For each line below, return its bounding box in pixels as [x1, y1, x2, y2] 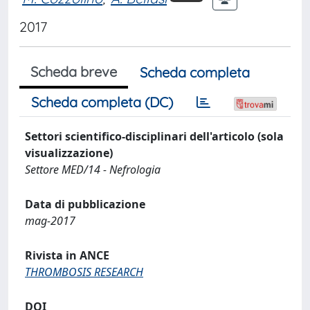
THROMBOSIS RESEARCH [25, 264, 143, 280]
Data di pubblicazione [25, 197, 145, 212]
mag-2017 [25, 213, 75, 228]
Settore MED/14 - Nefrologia [25, 162, 161, 177]
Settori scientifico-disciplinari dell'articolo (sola [25, 129, 284, 144]
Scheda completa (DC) [31, 93, 173, 111]
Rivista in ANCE [25, 248, 109, 263]
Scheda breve [30, 63, 117, 80]
